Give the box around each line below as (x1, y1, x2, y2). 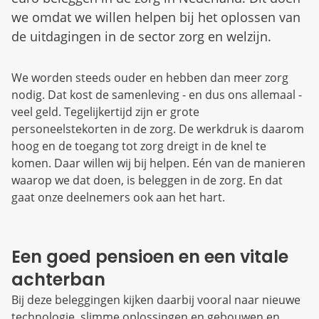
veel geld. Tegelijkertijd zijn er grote (11, 103, 199, 120)
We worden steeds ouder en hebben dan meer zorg (11, 69, 288, 85)
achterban (11, 267, 105, 291)
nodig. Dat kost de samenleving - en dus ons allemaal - (11, 86, 302, 103)
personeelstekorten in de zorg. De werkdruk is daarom (11, 120, 304, 137)
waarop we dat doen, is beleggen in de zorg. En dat (11, 172, 283, 188)
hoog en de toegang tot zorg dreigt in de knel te (11, 137, 266, 154)
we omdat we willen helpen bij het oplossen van (11, 8, 300, 26)
